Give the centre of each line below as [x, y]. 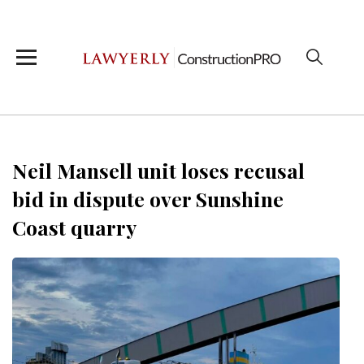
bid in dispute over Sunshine [148, 199]
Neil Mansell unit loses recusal [158, 170]
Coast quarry [74, 227]
